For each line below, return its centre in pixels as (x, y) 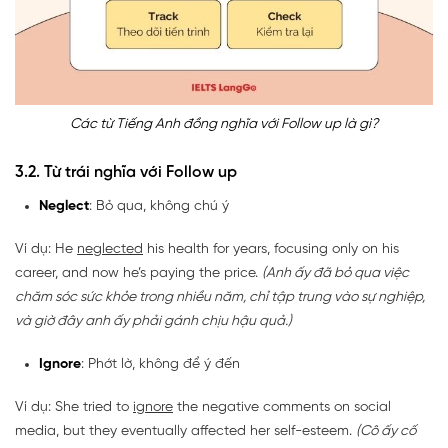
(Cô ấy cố (386, 431)
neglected (110, 249)
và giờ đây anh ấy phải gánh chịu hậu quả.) (153, 321)
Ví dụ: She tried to (74, 407)
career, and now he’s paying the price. (138, 273)
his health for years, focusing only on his (271, 249)
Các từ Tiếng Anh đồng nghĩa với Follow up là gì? (224, 124)
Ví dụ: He (46, 249)
